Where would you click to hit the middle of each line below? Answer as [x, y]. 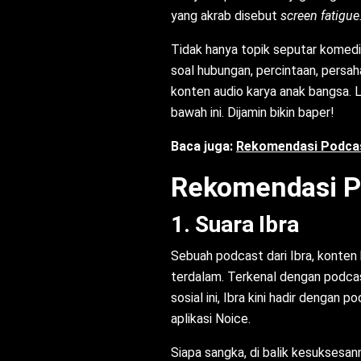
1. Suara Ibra [235, 225]
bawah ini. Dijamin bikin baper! [253, 113]
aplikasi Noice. [211, 319]
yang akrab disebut [226, 16]
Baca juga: [203, 147]
